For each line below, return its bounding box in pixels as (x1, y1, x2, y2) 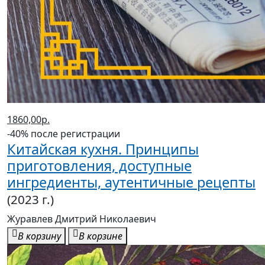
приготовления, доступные (7, 156, 192, 176)
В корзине (79, 230, 122, 243)
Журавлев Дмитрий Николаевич (7, 212, 156, 226)
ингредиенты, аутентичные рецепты (7, 173, 256, 192)
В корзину (18, 230, 61, 243)
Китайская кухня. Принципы (7, 140, 199, 159)
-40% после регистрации (7, 127, 120, 141)
